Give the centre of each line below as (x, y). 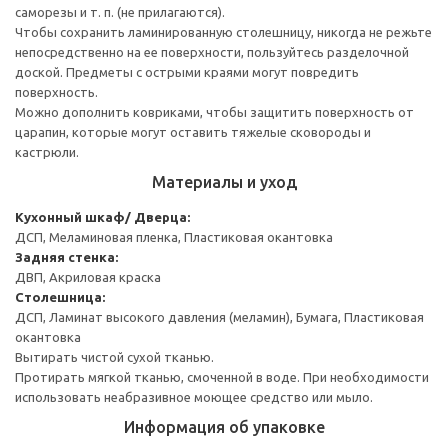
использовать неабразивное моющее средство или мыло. (194, 396)
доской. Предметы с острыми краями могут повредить (187, 71)
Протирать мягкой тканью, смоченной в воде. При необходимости (222, 376)
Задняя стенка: (66, 256)
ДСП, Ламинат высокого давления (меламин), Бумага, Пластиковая (219, 316)
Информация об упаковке (224, 426)
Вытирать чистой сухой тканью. (114, 356)
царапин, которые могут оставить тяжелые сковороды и (193, 131)
